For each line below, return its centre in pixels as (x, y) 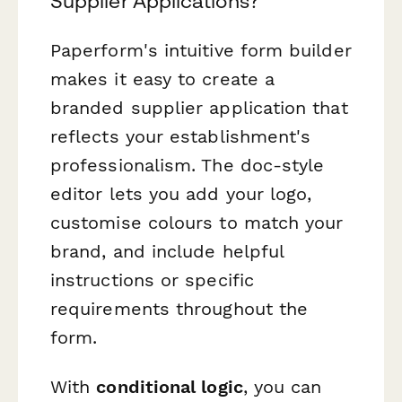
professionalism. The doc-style (188, 165)
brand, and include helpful (167, 251)
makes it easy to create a (163, 79)
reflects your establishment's (181, 136)
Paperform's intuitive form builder (201, 50)
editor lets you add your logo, (181, 193)
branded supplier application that (199, 107)
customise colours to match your (197, 222)
